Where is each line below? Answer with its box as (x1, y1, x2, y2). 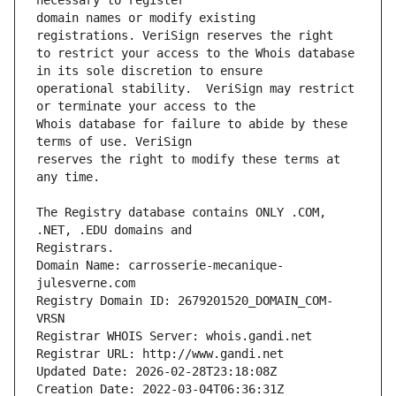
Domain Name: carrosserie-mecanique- (36, 258, 284, 273)
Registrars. (36, 240, 114, 255)
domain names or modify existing (36, 11, 255, 26)
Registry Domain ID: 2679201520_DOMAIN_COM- (36, 293, 333, 308)
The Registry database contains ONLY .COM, (36, 205, 326, 220)
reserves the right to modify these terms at (36, 152, 340, 167)
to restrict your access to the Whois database (36, 46, 354, 61)
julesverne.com (36, 276, 135, 291)
